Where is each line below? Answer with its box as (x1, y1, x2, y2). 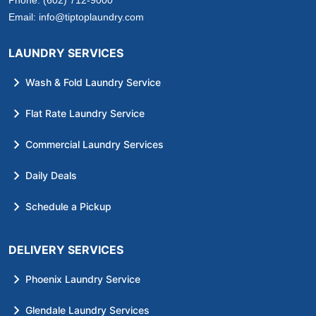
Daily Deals (25, 169, 77, 182)
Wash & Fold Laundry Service (25, 76, 161, 89)
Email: (8, 11, 36, 23)
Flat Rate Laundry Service (25, 107, 145, 120)
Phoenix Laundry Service (25, 273, 140, 286)
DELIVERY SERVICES (8, 243, 123, 257)
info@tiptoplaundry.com (39, 11, 144, 23)
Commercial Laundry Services (25, 138, 164, 151)
